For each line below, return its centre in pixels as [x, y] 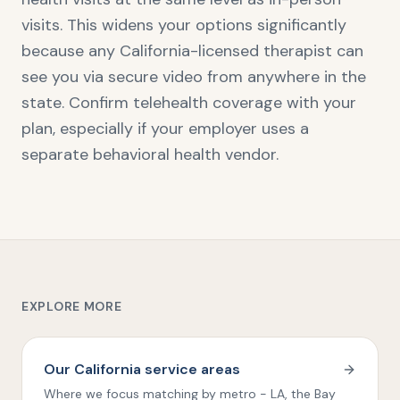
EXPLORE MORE [72, 306]
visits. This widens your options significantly [184, 25]
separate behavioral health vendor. [150, 154]
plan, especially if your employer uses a [165, 129]
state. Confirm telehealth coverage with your [189, 103]
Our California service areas [142, 369]
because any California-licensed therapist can [192, 51]
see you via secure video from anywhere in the [194, 77]
